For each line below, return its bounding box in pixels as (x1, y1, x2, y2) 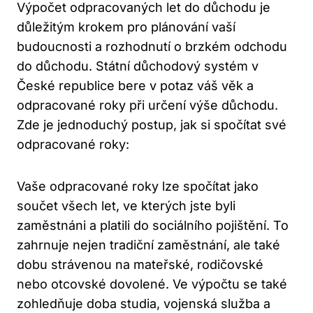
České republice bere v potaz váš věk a (17, 78, 254, 94)
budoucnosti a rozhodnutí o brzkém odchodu (17, 39, 287, 54)
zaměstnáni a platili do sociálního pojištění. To (17, 218, 289, 233)
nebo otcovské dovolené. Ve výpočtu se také (17, 277, 287, 292)
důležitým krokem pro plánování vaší (17, 20, 235, 35)
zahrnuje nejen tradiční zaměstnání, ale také (17, 238, 280, 253)
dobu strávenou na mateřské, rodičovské (17, 257, 263, 272)
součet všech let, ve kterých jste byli (17, 198, 235, 214)
